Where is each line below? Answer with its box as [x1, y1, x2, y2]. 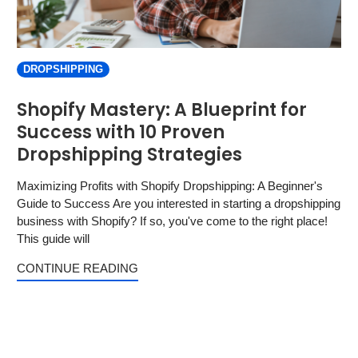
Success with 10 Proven [17, 120, 225, 145]
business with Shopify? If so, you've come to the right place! [17, 214, 328, 228]
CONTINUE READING [17, 261, 138, 275]
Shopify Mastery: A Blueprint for [17, 97, 307, 122]
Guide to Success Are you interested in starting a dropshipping [17, 197, 340, 210]
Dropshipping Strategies [17, 142, 242, 167]
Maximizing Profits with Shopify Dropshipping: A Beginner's [17, 179, 323, 193]
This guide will [17, 232, 89, 245]
